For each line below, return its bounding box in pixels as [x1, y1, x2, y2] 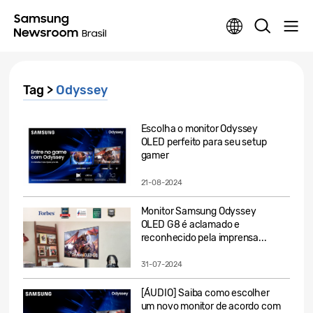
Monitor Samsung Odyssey [140, 205, 256, 217]
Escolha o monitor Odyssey [140, 123, 259, 135]
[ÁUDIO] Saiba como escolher [140, 287, 270, 300]
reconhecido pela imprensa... [140, 231, 267, 244]
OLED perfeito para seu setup [140, 136, 267, 148]
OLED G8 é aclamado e [140, 218, 240, 231]
